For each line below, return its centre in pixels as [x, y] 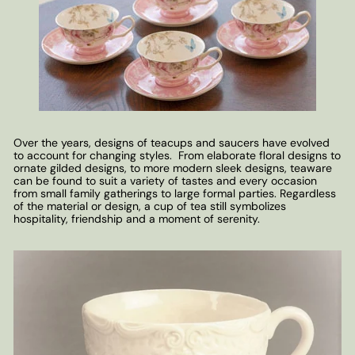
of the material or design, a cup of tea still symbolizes [150, 206]
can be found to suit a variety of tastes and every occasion [165, 181]
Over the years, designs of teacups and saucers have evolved [172, 143]
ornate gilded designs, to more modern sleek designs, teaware [173, 168]
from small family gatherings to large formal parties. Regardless [175, 194]
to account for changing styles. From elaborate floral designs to [177, 156]
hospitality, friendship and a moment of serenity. [137, 219]
